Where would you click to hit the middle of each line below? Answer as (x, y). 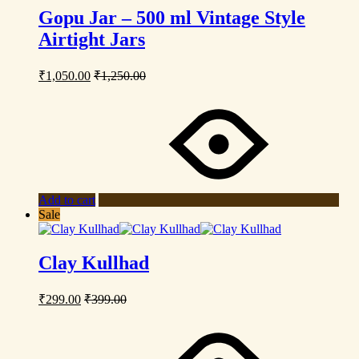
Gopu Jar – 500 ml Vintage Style (172, 18)
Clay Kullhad (94, 262)
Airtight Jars (92, 40)
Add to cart (67, 200)
